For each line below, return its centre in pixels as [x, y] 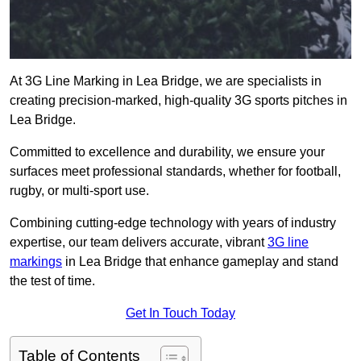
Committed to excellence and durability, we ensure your [167, 152]
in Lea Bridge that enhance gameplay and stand [200, 262]
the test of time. [52, 281]
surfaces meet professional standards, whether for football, [175, 172]
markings [36, 262]
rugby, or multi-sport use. [79, 191]
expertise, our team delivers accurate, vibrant [139, 243]
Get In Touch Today [180, 313]
